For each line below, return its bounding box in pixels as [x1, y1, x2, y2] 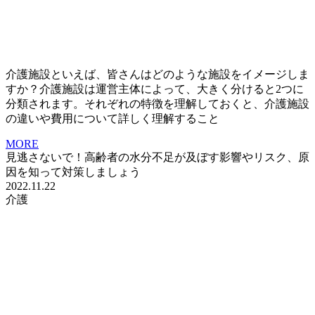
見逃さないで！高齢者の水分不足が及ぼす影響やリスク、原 [6, 151, 309, 164]
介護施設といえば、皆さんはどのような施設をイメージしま [6, 68, 309, 81]
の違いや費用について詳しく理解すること [6, 112, 219, 125]
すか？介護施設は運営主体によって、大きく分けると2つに [6, 83, 304, 96]
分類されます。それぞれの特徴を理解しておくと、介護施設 [6, 98, 309, 110]
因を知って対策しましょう [6, 166, 141, 179]
